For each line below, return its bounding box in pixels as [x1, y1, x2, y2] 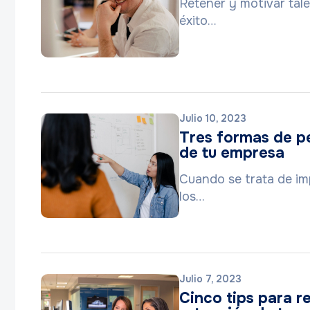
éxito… [179, 13, 217, 28]
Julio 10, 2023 [179, 112, 246, 125]
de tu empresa [179, 143, 284, 163]
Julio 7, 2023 [179, 273, 241, 285]
